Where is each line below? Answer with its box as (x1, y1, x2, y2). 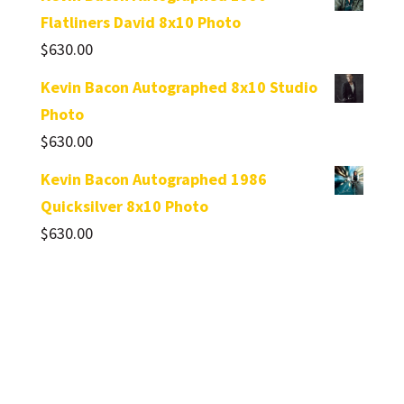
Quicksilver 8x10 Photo (40, 196, 208, 217)
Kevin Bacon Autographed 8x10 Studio (40, 77, 317, 98)
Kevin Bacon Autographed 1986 (40, 169, 267, 190)
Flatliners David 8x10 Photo (40, 12, 241, 33)
